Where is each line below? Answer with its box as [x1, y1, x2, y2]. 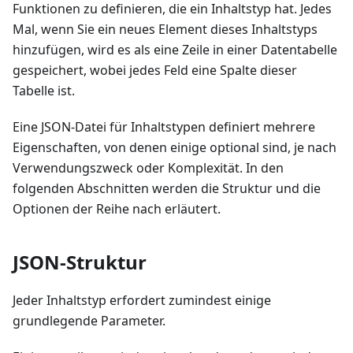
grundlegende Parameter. [13, 312, 165, 330]
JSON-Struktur [13, 249, 147, 276]
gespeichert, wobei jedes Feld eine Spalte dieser [13, 61, 297, 80]
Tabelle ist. [13, 82, 75, 100]
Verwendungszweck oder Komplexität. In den [13, 159, 284, 177]
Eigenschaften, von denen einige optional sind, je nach [13, 139, 336, 157]
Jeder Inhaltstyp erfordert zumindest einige [13, 292, 271, 310]
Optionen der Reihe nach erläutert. [13, 200, 221, 218]
